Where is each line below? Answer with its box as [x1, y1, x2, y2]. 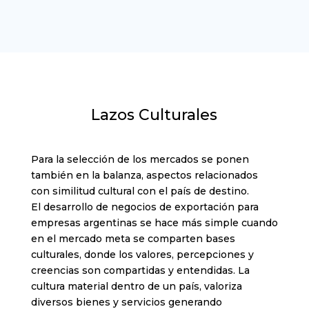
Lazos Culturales [91, 106, 218, 125]
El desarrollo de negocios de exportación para [30, 201, 259, 214]
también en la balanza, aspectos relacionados [30, 169, 258, 182]
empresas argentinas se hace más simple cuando [30, 217, 278, 230]
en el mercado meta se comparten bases [30, 232, 235, 246]
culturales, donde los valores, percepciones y [30, 248, 254, 261]
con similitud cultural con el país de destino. [30, 185, 249, 198]
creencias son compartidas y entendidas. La [30, 264, 250, 277]
